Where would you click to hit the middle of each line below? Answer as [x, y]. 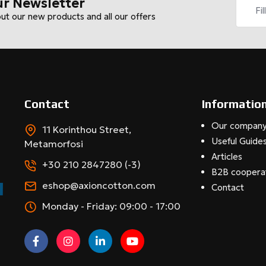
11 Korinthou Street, [86, 130]
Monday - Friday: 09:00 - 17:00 [111, 206]
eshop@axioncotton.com [99, 186]
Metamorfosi [53, 144]
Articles [227, 157]
